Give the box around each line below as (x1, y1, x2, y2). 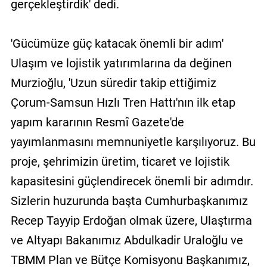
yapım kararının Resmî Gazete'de (10, 114, 184, 129)
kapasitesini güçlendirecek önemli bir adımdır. (10, 173, 253, 188)
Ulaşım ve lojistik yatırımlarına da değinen (10, 55, 232, 70)
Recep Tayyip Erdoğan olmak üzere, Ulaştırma (10, 213, 252, 228)
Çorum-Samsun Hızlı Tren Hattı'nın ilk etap (10, 95, 235, 110)
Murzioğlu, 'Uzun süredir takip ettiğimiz (10, 75, 216, 90)
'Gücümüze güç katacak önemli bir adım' (10, 36, 223, 51)
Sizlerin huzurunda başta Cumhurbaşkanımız (10, 193, 248, 208)
